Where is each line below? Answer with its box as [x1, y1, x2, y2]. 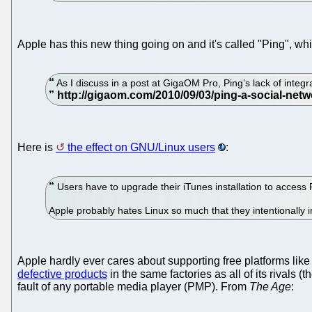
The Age [249, 281, 291, 293]
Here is [17, 141, 56, 153]
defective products [17, 268, 107, 281]
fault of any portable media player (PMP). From [17, 281, 249, 293]
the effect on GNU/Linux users [68, 141, 215, 153]
